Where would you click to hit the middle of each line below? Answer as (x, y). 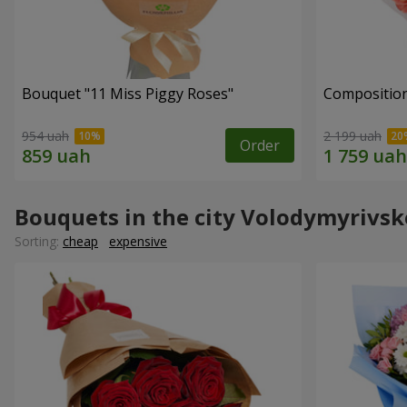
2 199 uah (352, 135)
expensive (138, 241)
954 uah (45, 135)
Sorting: (39, 241)
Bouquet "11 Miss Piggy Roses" (128, 94)
